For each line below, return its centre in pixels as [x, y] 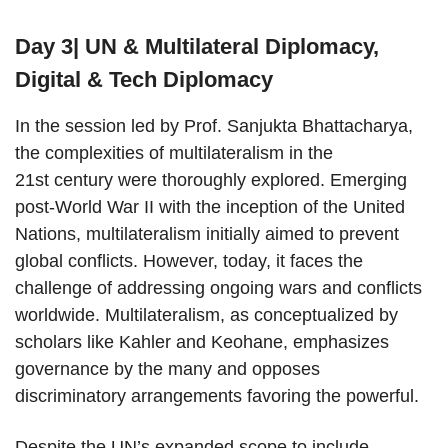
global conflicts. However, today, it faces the [189, 261]
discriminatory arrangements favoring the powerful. [217, 396]
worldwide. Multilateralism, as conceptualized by [206, 315]
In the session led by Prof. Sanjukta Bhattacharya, [214, 126]
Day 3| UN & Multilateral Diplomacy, [197, 47]
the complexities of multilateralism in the [174, 153]
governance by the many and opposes [167, 369]
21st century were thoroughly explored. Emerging [211, 180]
